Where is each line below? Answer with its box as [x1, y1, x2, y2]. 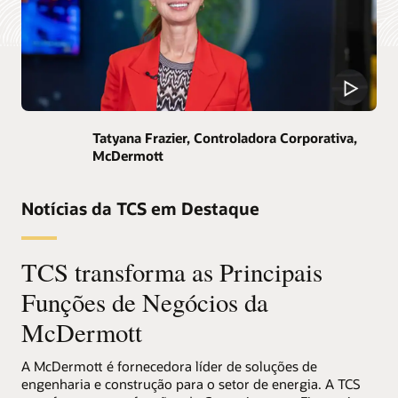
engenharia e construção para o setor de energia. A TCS [21, 375, 361, 394]
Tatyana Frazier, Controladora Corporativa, [92, 128, 357, 147]
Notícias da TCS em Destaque [21, 197, 259, 220]
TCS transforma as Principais [21, 254, 322, 289]
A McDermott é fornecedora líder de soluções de [21, 357, 317, 376]
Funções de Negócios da [21, 284, 268, 319]
